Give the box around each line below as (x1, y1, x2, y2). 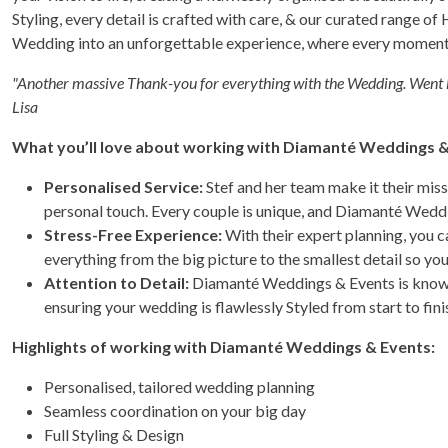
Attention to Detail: (44, 273, 192, 293)
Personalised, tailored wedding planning (44, 377, 315, 397)
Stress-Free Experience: (44, 225, 225, 245)
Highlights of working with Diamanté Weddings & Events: (12, 337, 435, 357)
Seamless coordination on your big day (44, 401, 306, 421)
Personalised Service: (44, 177, 206, 197)
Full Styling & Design (44, 425, 184, 445)
